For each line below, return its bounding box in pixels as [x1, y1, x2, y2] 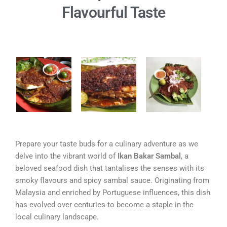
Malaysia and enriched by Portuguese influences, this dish [15, 187, 210, 197]
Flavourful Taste [61, 3, 166, 21]
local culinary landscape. [15, 212, 99, 221]
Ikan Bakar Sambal [118, 151, 181, 161]
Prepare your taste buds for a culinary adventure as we [15, 139, 198, 148]
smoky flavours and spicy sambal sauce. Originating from [15, 175, 209, 185]
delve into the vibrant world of [15, 151, 118, 161]
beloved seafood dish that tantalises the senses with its [15, 163, 204, 173]
